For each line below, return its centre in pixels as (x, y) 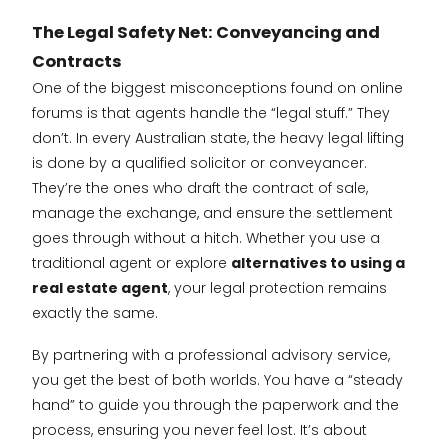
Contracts (77, 61)
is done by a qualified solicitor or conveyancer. (199, 162)
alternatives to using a (318, 262)
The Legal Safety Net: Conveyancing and (206, 32)
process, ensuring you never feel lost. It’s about (199, 429)
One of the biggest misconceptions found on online (217, 87)
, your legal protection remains (277, 287)
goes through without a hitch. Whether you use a (206, 237)
